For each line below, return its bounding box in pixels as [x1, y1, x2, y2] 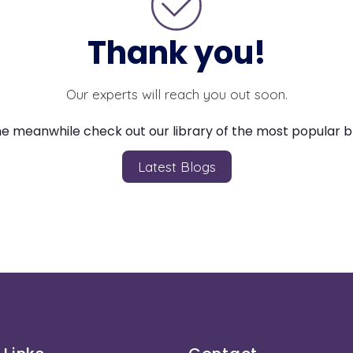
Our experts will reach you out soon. [65, 86, 288, 102]
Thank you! [87, 31, 266, 75]
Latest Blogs [137, 158, 216, 175]
